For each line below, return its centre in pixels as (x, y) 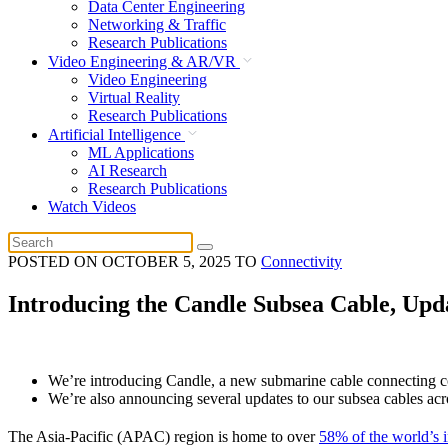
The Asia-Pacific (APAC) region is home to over (161, 436)
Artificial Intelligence (116, 134)
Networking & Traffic (157, 24)
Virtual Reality (134, 97)
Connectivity (301, 261)
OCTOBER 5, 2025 (166, 261)
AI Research (127, 170)
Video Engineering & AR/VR (144, 61)
